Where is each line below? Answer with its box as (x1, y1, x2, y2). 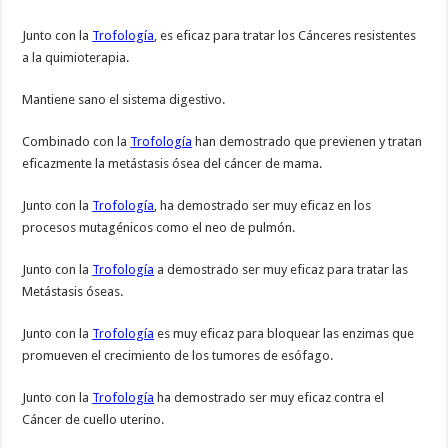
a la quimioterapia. (22, 50, 130, 66)
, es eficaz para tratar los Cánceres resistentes (154, 28, 417, 44)
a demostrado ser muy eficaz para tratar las (154, 262, 409, 278)
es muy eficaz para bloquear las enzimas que (154, 326, 415, 342)
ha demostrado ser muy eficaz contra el (154, 390, 385, 406)
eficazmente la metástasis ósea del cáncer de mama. (22, 156, 323, 172)
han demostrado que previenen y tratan (192, 134, 423, 150)
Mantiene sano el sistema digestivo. (22, 92, 226, 108)
